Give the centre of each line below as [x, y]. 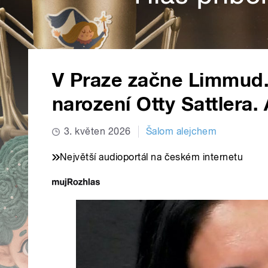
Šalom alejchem [181, 132]
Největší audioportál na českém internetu [152, 157]
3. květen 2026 [98, 132]
